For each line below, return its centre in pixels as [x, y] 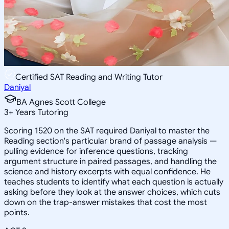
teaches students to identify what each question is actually [114, 182]
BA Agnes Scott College [61, 102]
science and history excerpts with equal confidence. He [107, 171]
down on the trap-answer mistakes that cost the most [106, 202]
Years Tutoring [41, 112]
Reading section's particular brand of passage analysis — [110, 141]
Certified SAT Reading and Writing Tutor [89, 77]
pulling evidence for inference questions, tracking [96, 151]
